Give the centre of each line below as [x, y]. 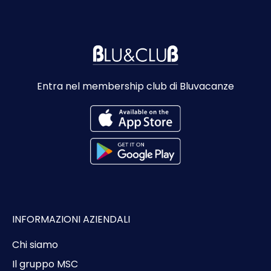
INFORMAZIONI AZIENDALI [71, 219]
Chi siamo [35, 244]
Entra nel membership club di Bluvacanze [135, 86]
